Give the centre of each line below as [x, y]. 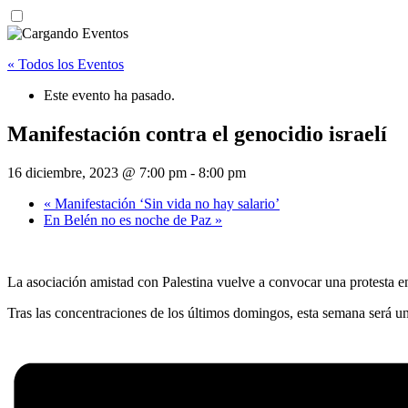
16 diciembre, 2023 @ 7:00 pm [97, 173]
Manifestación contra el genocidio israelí [197, 134]
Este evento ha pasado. [109, 96]
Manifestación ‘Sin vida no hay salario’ [165, 204]
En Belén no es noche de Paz [129, 220]
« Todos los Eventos [66, 65]
